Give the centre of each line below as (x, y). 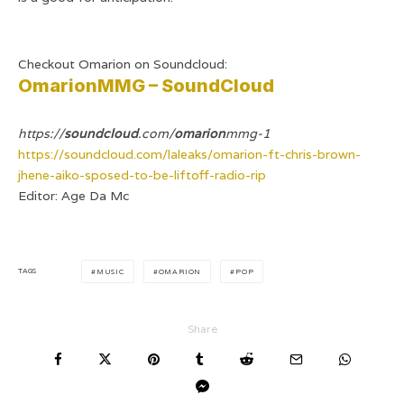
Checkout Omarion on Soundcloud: (123, 64)
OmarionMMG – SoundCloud (146, 85)
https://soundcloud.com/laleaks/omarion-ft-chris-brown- (189, 154)
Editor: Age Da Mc (73, 195)
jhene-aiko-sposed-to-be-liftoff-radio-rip (142, 174)
